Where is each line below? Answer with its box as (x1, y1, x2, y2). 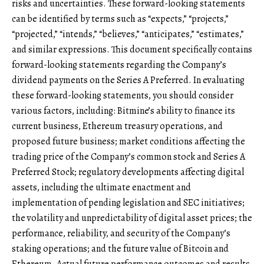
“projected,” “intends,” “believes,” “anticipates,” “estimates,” (12, 27, 244, 41)
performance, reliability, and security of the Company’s (12, 226, 230, 240)
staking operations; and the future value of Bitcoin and (12, 242, 229, 255)
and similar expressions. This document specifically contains (12, 42, 252, 56)
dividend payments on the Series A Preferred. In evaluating (12, 73, 245, 87)
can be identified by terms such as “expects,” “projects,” (12, 12, 229, 25)
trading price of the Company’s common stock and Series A (12, 150, 245, 163)
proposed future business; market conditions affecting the (12, 134, 245, 148)
